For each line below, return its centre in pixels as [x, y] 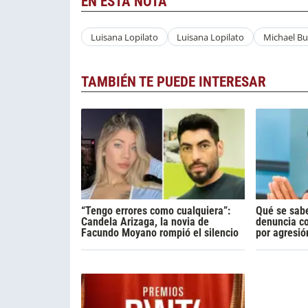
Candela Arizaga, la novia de [145, 222]
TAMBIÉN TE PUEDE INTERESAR [174, 82]
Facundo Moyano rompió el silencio [160, 233]
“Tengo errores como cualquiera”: [156, 211]
